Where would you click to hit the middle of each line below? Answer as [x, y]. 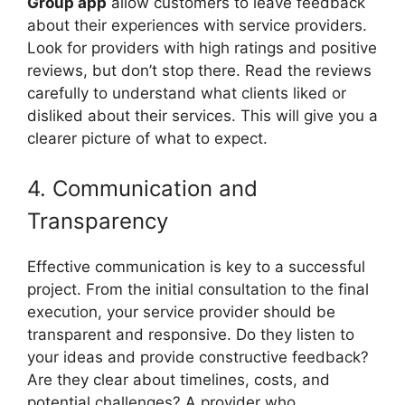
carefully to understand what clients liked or [187, 93]
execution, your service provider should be [181, 312]
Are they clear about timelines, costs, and [179, 380]
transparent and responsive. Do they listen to [191, 334]
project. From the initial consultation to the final [198, 289]
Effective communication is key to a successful [196, 267]
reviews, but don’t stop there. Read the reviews [199, 70]
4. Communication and [142, 188]
